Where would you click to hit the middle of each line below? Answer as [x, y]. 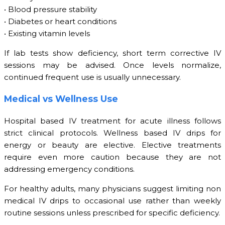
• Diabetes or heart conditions [60, 21]
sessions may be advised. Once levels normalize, [113, 65]
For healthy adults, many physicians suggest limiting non [113, 189]
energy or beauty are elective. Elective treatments [113, 145]
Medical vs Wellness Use [61, 99]
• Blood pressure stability [50, 9]
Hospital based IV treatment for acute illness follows [113, 121]
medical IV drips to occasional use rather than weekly [113, 201]
